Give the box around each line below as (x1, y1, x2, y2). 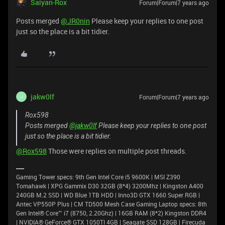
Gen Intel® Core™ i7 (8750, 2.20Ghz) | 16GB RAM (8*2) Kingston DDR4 (16, 208, 206, 217)
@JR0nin (61, 16, 90, 26)
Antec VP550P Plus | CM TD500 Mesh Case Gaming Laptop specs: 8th (16, 199, 207, 208)
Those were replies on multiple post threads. (47, 146, 187, 156)
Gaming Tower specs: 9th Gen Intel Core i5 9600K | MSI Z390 (16, 172, 180, 181)
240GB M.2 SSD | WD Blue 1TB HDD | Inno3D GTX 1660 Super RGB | (16, 190, 200, 199)
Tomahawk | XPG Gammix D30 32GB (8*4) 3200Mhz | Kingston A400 (16, 181, 203, 190)
